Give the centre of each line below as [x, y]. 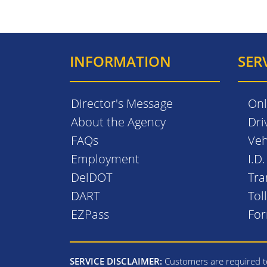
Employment [105, 159]
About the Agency [118, 122]
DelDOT [91, 177]
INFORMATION [120, 61]
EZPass [90, 214]
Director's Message [122, 103]
